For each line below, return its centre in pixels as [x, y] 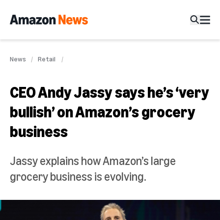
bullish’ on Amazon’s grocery [103, 111]
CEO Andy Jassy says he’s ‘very [110, 92]
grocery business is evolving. [78, 176]
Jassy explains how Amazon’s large [93, 161]
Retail [47, 59]
